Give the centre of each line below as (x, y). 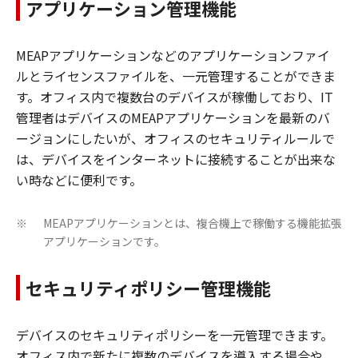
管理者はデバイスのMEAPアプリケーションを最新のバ (173, 118)
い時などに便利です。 (79, 180)
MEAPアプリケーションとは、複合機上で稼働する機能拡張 (193, 223)
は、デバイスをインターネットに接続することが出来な (176, 159)
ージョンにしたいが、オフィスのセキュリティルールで (175, 139)
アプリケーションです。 (104, 242)
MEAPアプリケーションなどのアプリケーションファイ (173, 56)
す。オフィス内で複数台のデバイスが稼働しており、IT (175, 97)
